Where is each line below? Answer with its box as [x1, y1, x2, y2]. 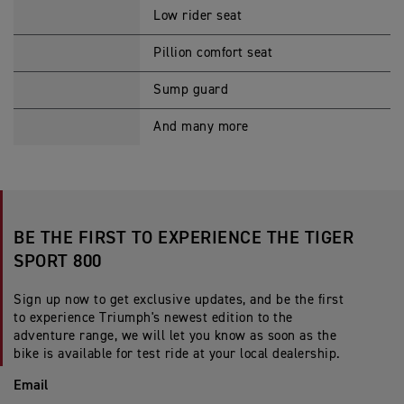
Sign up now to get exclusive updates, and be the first [14, 293, 344, 307]
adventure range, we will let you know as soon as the [14, 329, 336, 343]
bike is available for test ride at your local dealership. [14, 347, 341, 361]
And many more [153, 120, 249, 133]
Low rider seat [153, 9, 242, 23]
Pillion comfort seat [153, 46, 272, 60]
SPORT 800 [14, 252, 102, 271]
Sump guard [153, 83, 228, 96]
